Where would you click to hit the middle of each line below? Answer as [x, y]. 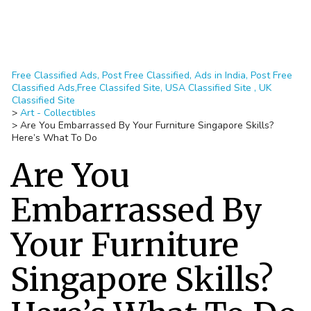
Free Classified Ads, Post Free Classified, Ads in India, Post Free [152, 75]
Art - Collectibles [58, 113]
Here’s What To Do [54, 138]
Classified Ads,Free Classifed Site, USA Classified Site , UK [142, 88]
